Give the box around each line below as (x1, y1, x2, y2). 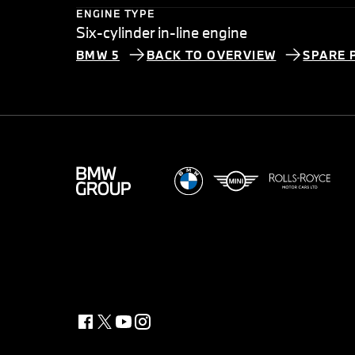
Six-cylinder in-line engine (76, 23, 247, 43)
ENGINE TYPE (76, 7, 155, 21)
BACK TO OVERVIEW (147, 47, 277, 63)
